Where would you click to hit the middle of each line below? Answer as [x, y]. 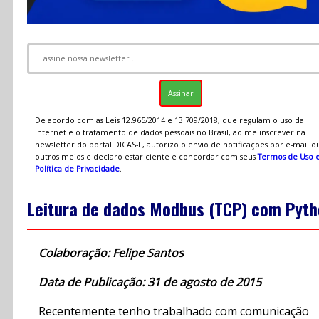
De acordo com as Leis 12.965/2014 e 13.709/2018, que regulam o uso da [169, 120]
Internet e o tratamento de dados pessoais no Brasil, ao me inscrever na [170, 132]
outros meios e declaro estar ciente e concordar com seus [146, 156]
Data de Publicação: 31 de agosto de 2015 [150, 282]
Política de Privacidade [77, 168]
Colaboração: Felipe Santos [111, 253]
